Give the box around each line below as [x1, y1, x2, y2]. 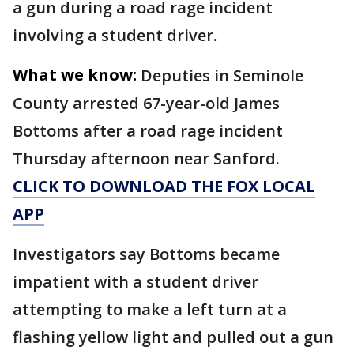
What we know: [13, 64, 137, 85]
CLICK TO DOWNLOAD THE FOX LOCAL [13, 175, 315, 197]
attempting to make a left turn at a [13, 299, 287, 320]
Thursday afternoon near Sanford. [13, 148, 284, 169]
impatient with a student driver [13, 271, 258, 292]
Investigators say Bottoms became [13, 243, 280, 265]
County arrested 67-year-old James [13, 92, 280, 114]
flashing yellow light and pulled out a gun [13, 326, 333, 348]
